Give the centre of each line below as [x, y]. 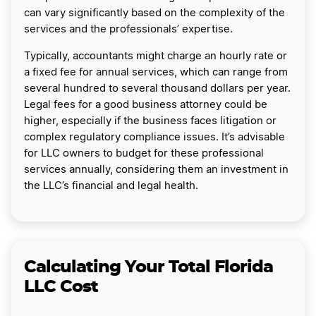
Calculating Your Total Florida [148, 267]
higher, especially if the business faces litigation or [150, 121]
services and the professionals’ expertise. [130, 29]
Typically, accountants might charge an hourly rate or [156, 56]
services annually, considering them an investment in [156, 170]
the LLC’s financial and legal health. [111, 186]
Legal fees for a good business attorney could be [146, 105]
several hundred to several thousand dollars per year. [157, 89]
